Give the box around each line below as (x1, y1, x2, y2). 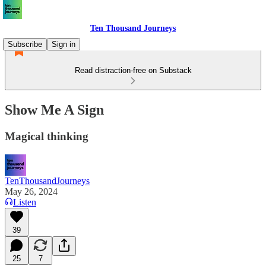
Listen (13, 197, 36, 207)
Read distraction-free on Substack (74, 66, 192, 75)
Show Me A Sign (5, 102, 104, 118)
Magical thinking (5, 129, 88, 142)
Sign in (52, 40, 75, 49)
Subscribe (8, 40, 42, 49)
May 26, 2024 (5, 186, 58, 197)
